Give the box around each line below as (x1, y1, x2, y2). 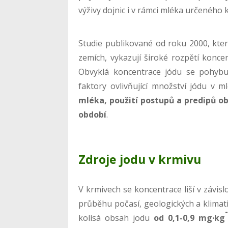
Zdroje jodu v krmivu (78, 151, 202, 167)
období (78, 108, 107, 120)
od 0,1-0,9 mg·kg (154, 212, 225, 223)
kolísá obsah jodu (78, 212, 154, 223)
